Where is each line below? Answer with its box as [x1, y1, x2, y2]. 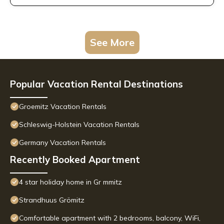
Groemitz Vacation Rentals [19, 102, 106, 111]
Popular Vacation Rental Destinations [10, 78, 183, 90]
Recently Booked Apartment [10, 153, 140, 166]
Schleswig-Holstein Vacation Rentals [19, 120, 139, 129]
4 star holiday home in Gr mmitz [19, 177, 122, 187]
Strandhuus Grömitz [19, 195, 84, 205]
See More [89, 36, 134, 49]
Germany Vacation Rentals [19, 138, 106, 147]
